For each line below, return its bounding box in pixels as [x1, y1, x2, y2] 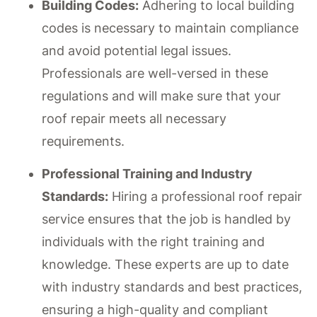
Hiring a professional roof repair [108, 189, 303, 204]
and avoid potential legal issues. [42, 42, 232, 58]
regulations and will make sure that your [42, 88, 282, 103]
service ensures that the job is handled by [42, 212, 292, 227]
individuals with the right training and [42, 234, 265, 250]
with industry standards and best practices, [42, 279, 303, 295]
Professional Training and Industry [42, 166, 253, 182]
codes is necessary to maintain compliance [42, 20, 299, 35]
